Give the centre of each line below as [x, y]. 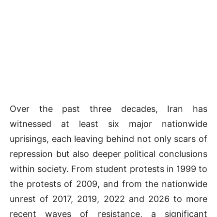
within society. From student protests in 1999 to [108, 169]
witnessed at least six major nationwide [108, 124]
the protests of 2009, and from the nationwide [108, 184]
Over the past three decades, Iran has [108, 109]
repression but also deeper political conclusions [108, 154]
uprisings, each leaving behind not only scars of [108, 139]
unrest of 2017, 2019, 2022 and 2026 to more [108, 199]
